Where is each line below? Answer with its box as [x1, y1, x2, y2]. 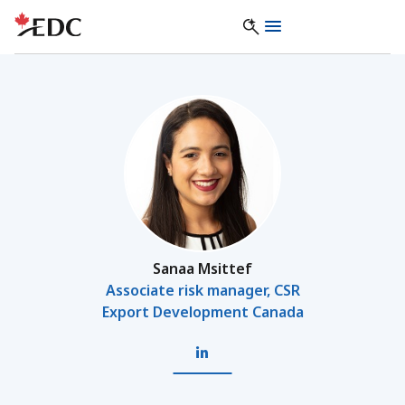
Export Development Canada [101, 302, 304, 322]
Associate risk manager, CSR [105, 280, 300, 300]
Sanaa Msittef [153, 259, 252, 278]
